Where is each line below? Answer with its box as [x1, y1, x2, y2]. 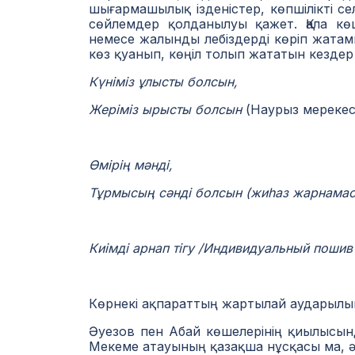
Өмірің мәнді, [89, 157, 173, 173]
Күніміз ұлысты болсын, [89, 74, 238, 90]
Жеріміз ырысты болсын [89, 101, 242, 117]
